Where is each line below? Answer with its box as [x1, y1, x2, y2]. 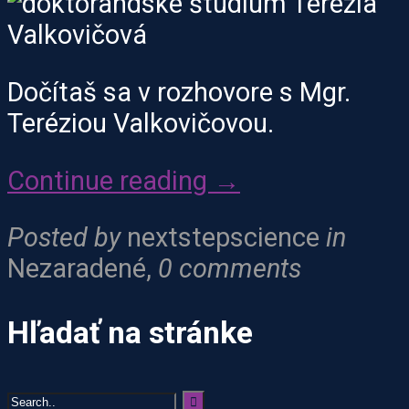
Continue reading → [7, 164, 240, 196]
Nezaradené [7, 253, 146, 285]
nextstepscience [127, 222, 320, 254]
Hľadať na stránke [7, 315, 253, 351]
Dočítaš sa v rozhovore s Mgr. [7, 76, 351, 108]
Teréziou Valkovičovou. [7, 107, 274, 139]
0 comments [158, 253, 301, 285]
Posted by [7, 222, 121, 254]
